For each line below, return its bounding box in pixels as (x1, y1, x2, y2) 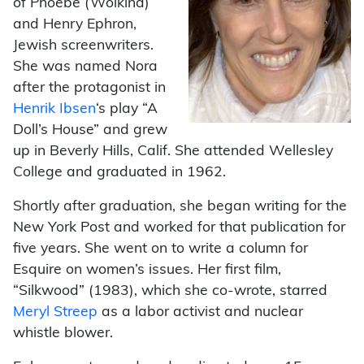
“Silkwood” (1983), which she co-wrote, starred (13, 284, 327, 298)
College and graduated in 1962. (13, 165, 226, 180)
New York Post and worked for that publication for (13, 220, 345, 235)
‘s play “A (96, 102, 158, 116)
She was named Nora (13, 59, 158, 74)
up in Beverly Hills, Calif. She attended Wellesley (13, 144, 333, 158)
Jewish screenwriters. (13, 38, 154, 53)
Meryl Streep (13, 305, 97, 319)
